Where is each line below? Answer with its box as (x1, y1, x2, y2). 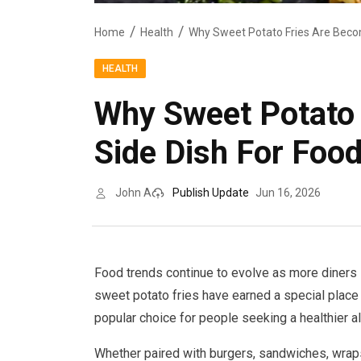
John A (115, 186, 151, 200)
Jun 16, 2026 (255, 186, 321, 200)
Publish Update (172, 186, 249, 200)
